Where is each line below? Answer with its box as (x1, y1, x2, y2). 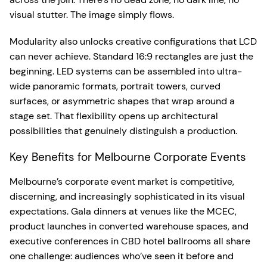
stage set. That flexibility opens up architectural (10, 110, 218, 122)
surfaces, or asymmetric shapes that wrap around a (10, 95, 235, 107)
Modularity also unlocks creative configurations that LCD (10, 35, 257, 48)
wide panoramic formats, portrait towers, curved (10, 80, 221, 92)
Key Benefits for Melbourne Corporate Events (10, 150, 246, 164)
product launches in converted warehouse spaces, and (10, 220, 249, 232)
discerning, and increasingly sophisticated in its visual (10, 190, 245, 203)
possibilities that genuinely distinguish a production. (10, 125, 237, 137)
